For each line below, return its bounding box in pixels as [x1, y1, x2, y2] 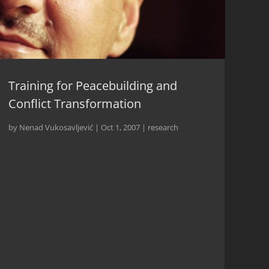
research [147, 122, 178, 133]
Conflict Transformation [8, 95, 141, 112]
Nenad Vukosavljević [19, 122, 93, 133]
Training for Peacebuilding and [8, 77, 177, 94]
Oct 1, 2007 [100, 122, 140, 133]
